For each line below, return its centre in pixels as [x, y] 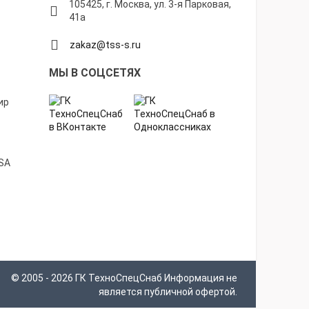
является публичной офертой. [168, 292]
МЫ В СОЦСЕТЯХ [95, 73]
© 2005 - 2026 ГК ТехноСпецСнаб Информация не [124, 278]
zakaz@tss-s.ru [105, 44]
